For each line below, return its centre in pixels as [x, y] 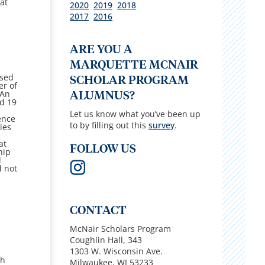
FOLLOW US [103, 149]
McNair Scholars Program [121, 228]
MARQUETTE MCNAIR [134, 65]
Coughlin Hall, [98, 240]
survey [162, 125]
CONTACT [98, 210]
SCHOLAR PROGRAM [130, 80]
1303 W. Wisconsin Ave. [117, 251]
